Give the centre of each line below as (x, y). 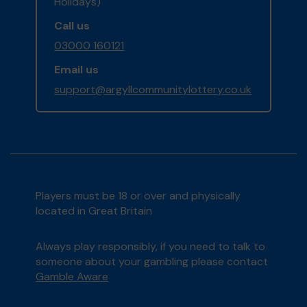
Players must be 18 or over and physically (138, 196)
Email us (77, 70)
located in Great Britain (94, 211)
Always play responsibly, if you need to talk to (151, 247)
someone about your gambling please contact (152, 262)
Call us (72, 26)
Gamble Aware (72, 277)
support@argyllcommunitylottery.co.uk (153, 90)
